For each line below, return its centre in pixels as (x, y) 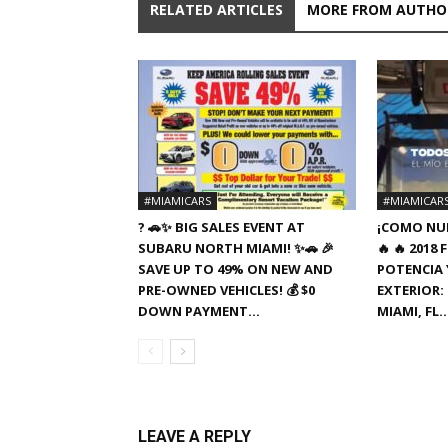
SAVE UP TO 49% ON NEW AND (235, 269)
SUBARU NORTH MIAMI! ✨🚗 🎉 (236, 248)
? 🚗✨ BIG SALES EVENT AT (221, 227)
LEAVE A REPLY (194, 436)
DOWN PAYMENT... (199, 311)
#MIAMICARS (177, 200)
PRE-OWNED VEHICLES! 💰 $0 (226, 290)
